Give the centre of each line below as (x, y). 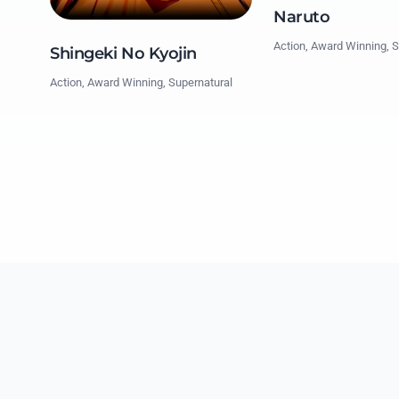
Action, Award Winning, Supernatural (141, 83)
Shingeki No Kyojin (123, 54)
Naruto (302, 16)
